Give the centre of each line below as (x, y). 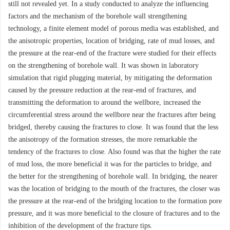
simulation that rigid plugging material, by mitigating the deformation (110, 78)
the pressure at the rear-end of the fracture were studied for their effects (112, 53)
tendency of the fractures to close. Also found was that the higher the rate (114, 152)
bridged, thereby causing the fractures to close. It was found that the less (113, 127)
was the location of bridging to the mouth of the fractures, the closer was (114, 189)
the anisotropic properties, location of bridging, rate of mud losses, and (111, 41)
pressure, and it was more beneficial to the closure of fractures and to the (114, 213)
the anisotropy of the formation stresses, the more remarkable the (103, 139)
